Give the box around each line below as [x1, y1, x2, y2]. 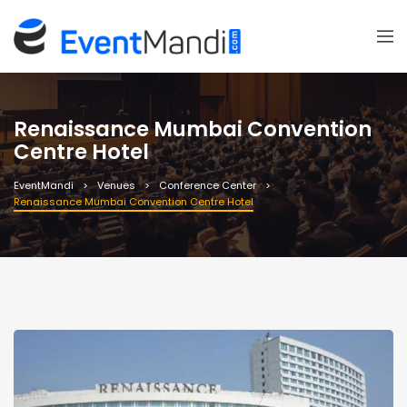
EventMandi [14, 177, 74, 193]
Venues [97, 177, 135, 193]
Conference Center [159, 177, 256, 193]
